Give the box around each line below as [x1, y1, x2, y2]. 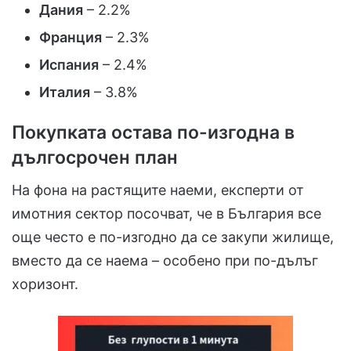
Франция [39, 28, 102, 45]
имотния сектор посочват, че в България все [12, 205, 321, 223]
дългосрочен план [12, 146, 178, 168]
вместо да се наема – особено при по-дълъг [12, 252, 318, 270]
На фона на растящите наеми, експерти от [12, 182, 304, 199]
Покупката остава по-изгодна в [12, 121, 295, 143]
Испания [39, 56, 99, 73]
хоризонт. [12, 276, 78, 293]
